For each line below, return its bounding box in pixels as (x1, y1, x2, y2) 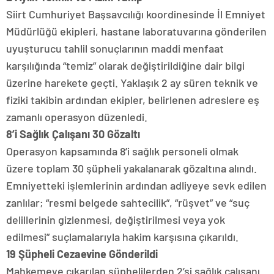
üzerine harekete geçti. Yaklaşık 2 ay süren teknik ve (6, 76, 258, 89)
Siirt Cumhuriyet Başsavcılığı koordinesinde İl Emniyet (6, 7, 265, 21)
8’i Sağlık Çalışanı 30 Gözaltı (6, 127, 140, 141)
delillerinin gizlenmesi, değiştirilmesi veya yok (6, 213, 225, 226)
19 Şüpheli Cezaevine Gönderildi (6, 247, 158, 261)
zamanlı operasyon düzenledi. (6, 110, 147, 124)
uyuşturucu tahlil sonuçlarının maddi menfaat (6, 42, 224, 55)
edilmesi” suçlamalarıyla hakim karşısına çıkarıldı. (6, 230, 239, 243)
